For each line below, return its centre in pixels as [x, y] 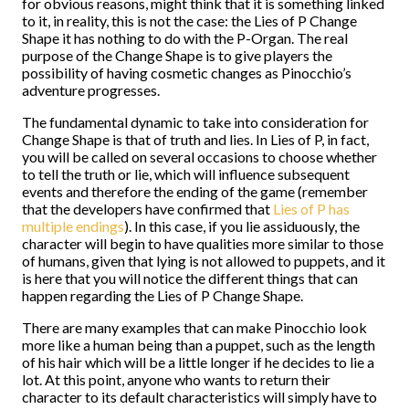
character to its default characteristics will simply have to [199, 397]
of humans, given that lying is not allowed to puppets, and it [204, 261]
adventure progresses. [91, 90]
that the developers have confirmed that [147, 209]
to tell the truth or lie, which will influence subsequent [186, 174]
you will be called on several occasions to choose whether [199, 157]
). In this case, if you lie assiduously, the [242, 226]
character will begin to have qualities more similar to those [203, 243]
